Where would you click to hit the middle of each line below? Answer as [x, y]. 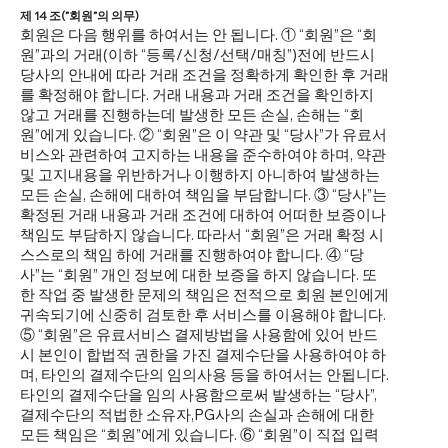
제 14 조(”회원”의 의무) [79, 16]
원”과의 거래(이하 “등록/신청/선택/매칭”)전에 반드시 [197, 55]
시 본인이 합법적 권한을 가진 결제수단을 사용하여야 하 [203, 355]
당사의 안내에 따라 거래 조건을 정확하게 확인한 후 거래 [204, 75]
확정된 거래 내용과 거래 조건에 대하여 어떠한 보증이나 [203, 215]
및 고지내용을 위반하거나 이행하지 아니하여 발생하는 [200, 175]
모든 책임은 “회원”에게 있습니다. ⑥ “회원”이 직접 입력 [199, 435]
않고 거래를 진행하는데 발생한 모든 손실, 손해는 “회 [192, 115]
